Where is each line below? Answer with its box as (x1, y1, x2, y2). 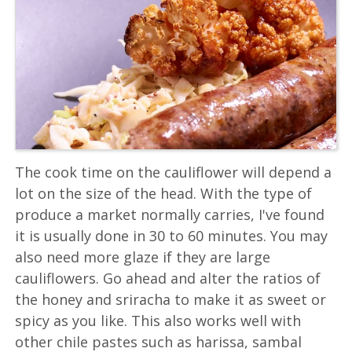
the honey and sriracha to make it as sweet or (15, 290, 327, 310)
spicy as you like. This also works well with (15, 311, 302, 331)
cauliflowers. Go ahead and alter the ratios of (15, 269, 321, 288)
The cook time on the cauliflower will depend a (15, 163, 332, 182)
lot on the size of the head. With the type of (15, 184, 313, 203)
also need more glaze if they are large (15, 247, 271, 267)
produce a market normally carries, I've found (15, 205, 325, 225)
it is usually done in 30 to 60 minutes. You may (15, 226, 328, 246)
